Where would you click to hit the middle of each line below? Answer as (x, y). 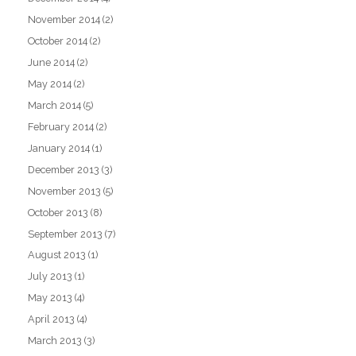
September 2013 (66, 234)
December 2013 (64, 169)
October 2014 (58, 41)
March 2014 (55, 105)
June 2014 (52, 63)
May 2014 (50, 83)
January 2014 (59, 148)
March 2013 (55, 341)
